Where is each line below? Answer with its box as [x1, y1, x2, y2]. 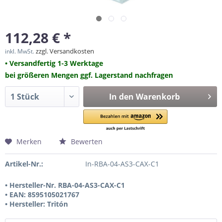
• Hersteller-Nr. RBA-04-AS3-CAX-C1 [5, 180, 125, 190]
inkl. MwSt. [5, 47, 36, 55]
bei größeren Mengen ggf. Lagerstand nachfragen [5, 70, 173, 80]
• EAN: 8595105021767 [5, 190, 79, 199]
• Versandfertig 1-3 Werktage [5, 58, 103, 68]
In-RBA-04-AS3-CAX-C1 [85, 159, 159, 168]
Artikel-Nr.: [5, 159, 43, 168]
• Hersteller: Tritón [5, 199, 68, 209]
